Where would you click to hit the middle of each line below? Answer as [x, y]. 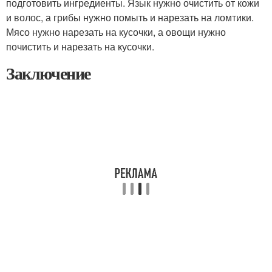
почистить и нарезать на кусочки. [80, 46]
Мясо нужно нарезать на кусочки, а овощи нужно [116, 32]
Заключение [48, 73]
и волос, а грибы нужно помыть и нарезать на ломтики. [130, 17]
